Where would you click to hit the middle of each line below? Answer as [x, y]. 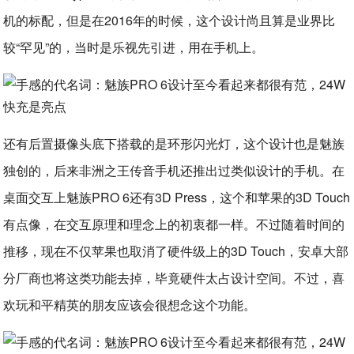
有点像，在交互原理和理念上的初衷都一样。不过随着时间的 [174, 224]
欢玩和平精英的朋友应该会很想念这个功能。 [130, 305]
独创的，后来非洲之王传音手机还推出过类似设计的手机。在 [174, 170]
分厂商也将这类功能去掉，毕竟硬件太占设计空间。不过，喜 [174, 278]
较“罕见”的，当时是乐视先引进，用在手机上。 [134, 47]
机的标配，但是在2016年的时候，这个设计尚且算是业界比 [169, 20]
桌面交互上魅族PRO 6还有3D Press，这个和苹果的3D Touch [177, 197]
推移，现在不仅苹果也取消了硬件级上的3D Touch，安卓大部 [176, 251]
